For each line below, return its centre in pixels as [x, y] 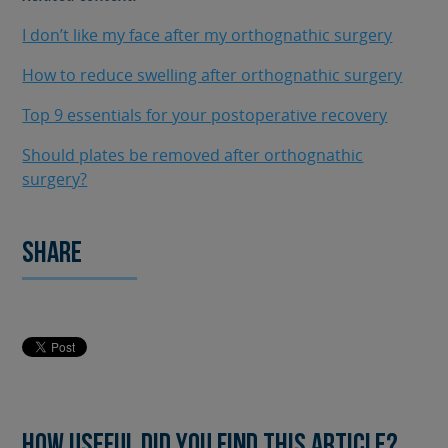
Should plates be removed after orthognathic [193, 155]
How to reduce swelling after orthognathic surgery [212, 75]
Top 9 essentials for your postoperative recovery [205, 115]
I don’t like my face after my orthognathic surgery [207, 34]
